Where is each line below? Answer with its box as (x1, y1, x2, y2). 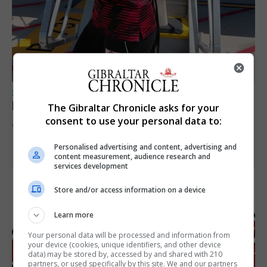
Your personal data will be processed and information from (28, 229, 231, 240)
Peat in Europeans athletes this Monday (12, 98, 227, 113)
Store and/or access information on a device (54, 185, 206, 195)
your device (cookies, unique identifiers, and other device (28, 239, 222, 250)
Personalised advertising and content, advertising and (54, 141, 237, 152)
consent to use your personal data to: (45, 114, 222, 128)
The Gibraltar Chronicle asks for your (48, 101, 219, 114)
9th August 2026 (12, 122, 74, 132)
